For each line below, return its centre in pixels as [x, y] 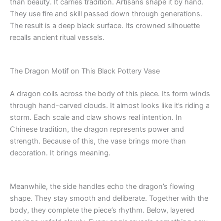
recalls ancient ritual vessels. [57, 37]
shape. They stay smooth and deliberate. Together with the [109, 198]
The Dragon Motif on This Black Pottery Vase [85, 71]
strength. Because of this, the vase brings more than [98, 141]
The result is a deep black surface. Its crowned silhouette [105, 25]
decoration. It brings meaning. [60, 153]
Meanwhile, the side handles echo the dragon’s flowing [102, 186]
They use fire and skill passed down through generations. [106, 14]
